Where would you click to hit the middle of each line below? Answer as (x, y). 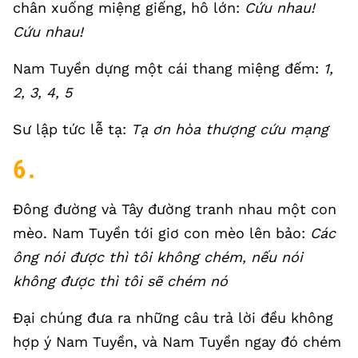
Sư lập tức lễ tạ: (72, 129)
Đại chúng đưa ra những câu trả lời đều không (173, 318)
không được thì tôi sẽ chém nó (120, 281)
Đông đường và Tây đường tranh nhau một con (175, 209)
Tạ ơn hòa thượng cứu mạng (230, 129)
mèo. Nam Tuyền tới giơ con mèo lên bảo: (161, 233)
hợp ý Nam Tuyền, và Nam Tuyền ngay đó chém (177, 342)
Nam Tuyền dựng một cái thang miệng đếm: (168, 68)
